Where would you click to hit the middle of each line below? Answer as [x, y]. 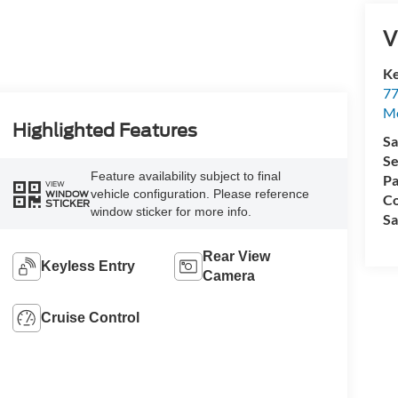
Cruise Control [90, 317]
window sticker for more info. [171, 211]
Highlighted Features [104, 131]
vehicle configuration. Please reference [199, 194]
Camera [229, 275]
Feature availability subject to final [185, 176]
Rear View [237, 256]
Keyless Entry [88, 266]
